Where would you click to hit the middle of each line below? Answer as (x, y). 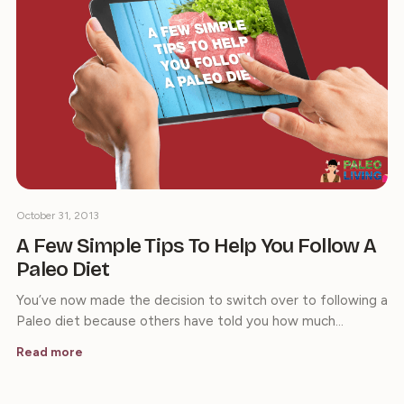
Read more (50, 353)
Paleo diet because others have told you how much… (180, 321)
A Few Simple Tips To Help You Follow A (197, 246)
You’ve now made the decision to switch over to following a (202, 301)
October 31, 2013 (58, 216)
